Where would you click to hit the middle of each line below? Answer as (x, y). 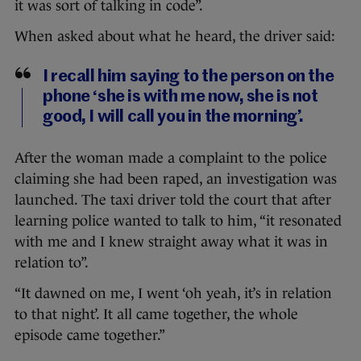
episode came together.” (90, 336)
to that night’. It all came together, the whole (156, 315)
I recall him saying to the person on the (189, 77)
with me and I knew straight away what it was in (171, 242)
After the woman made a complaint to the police (171, 158)
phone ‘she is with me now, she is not (180, 98)
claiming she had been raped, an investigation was (176, 179)
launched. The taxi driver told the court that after (173, 200)
